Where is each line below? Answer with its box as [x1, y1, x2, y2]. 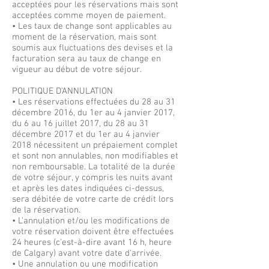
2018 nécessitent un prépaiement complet [12, 140, 178, 151]
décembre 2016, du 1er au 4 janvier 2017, [12, 107, 175, 118]
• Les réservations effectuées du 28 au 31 [12, 97, 175, 107]
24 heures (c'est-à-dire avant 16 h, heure [12, 237, 172, 248]
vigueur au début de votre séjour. [12, 64, 142, 75]
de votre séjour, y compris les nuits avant [12, 172, 173, 183]
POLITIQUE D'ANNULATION [12, 86, 113, 97]
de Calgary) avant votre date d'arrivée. [12, 248, 162, 259]
